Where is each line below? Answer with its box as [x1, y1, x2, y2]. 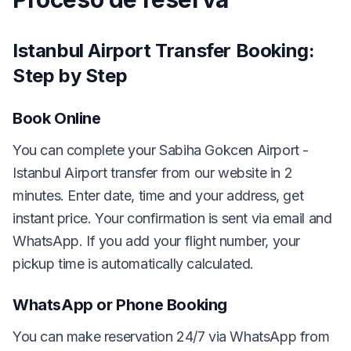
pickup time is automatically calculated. [13, 255, 255, 272]
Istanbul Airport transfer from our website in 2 [13, 164, 293, 181]
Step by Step [13, 63, 128, 87]
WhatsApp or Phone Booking [13, 295, 227, 314]
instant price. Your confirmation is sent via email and [13, 209, 332, 226]
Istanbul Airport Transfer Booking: [13, 38, 315, 62]
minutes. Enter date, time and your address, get [13, 186, 304, 204]
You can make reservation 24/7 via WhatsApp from [13, 327, 330, 345]
